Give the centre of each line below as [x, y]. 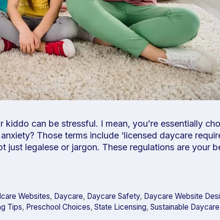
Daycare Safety [114, 196]
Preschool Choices [58, 207]
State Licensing [120, 207]
